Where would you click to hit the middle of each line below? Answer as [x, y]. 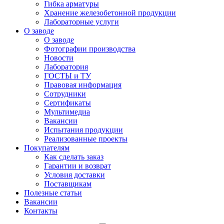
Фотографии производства [90, 49]
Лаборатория [66, 67]
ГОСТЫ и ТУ [67, 76]
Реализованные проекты [86, 139]
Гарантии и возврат [77, 166]
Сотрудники [65, 94]
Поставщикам [68, 184]
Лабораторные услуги [81, 22]
